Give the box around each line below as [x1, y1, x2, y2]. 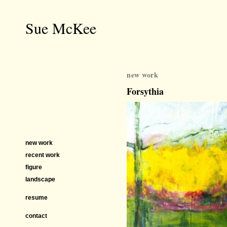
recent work [25, 152, 60, 159]
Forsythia [127, 85, 164, 98]
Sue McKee [25, 18, 96, 38]
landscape [25, 176, 55, 183]
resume [25, 194, 48, 201]
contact [25, 212, 47, 219]
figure [25, 164, 42, 171]
